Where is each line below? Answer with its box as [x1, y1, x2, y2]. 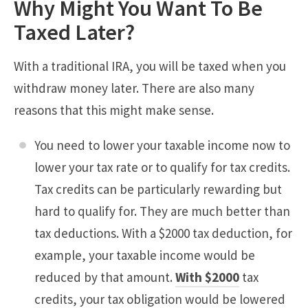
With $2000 [175, 268, 239, 285]
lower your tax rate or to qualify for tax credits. [34, 158, 290, 175]
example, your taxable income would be [34, 246, 255, 263]
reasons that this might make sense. [14, 101, 214, 118]
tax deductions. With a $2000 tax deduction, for [34, 224, 292, 241]
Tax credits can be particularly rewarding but [34, 180, 282, 197]
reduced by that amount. [34, 268, 175, 285]
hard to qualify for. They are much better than [34, 202, 290, 219]
